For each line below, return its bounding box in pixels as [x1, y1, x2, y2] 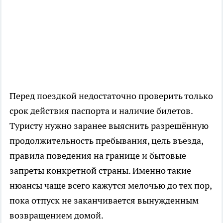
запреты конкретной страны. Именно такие [9, 165, 191, 177]
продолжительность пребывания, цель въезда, [9, 135, 203, 147]
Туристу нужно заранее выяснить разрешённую [9, 120, 209, 132]
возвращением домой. [9, 210, 104, 222]
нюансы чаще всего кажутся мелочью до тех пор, [9, 180, 212, 192]
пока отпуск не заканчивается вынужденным [9, 195, 199, 207]
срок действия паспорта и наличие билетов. [9, 105, 193, 117]
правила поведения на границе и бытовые [9, 150, 186, 162]
